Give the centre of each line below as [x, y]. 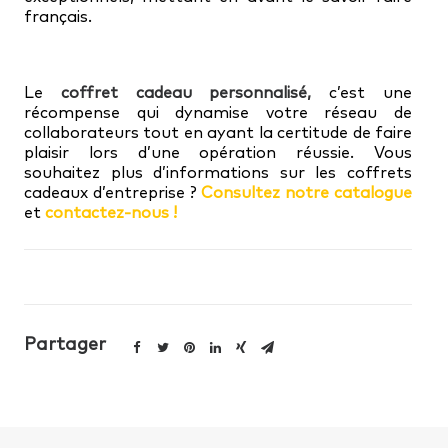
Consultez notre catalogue [307, 192]
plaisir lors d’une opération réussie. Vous [218, 152]
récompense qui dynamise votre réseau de [218, 112]
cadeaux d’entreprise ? [113, 192]
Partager [65, 343]
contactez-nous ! [111, 212]
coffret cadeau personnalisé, [186, 92]
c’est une [362, 92]
